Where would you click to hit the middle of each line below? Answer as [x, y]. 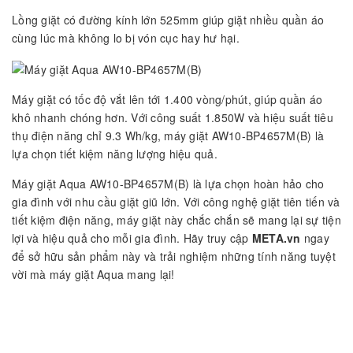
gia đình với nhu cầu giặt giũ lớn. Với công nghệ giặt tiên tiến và [176, 202]
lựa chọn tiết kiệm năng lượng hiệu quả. [115, 154]
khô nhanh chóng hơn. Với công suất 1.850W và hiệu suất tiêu [173, 118]
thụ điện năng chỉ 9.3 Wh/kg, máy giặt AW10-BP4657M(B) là [168, 136]
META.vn [276, 238]
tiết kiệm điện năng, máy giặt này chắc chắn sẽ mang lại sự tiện [176, 220]
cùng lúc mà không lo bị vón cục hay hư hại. [126, 38]
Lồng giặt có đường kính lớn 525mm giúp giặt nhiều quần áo [168, 20]
